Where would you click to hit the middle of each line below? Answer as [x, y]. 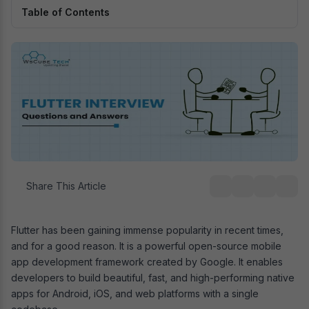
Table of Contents [66, 12]
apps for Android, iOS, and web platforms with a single [135, 293]
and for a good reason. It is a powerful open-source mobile [146, 246]
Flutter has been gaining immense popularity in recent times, [147, 230]
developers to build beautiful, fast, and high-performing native [153, 277]
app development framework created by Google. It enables [147, 261]
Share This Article [64, 186]
